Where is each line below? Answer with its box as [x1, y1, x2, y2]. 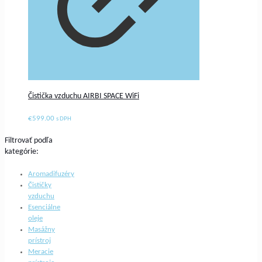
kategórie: [5, 147, 39, 157]
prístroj [28, 236, 51, 244]
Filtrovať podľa [5, 136, 53, 146]
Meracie [28, 247, 53, 256]
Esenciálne [28, 203, 60, 211]
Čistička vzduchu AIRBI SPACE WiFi [28, 92, 139, 101]
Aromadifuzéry [28, 170, 74, 178]
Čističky [28, 181, 51, 189]
